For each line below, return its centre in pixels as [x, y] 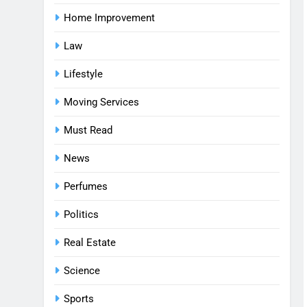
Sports [79, 299]
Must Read [88, 130]
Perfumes [86, 186]
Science [82, 271]
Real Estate [90, 243]
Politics [81, 214]
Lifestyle [83, 74]
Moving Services [101, 102]
